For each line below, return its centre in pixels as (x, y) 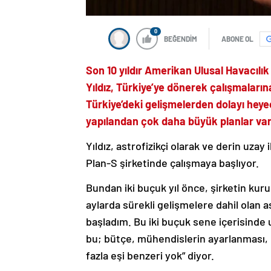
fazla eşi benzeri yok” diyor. (150, 256)
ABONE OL (237, 39)
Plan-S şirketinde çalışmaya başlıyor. (172, 163)
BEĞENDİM (181, 39)
